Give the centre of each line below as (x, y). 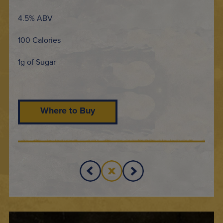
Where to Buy (68, 110)
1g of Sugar (37, 61)
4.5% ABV (35, 18)
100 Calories (39, 40)
